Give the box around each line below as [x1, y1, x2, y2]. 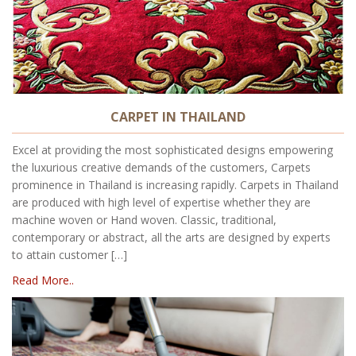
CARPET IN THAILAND [110, 108, 246, 126]
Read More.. [12, 273, 74, 288]
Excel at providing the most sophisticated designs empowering [12, 142, 333, 157]
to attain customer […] [12, 247, 127, 262]
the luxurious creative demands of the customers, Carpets [12, 160, 311, 175]
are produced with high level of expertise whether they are [12, 195, 311, 210]
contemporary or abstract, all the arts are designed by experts [12, 230, 331, 245]
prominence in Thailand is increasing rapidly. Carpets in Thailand [12, 177, 339, 192]
